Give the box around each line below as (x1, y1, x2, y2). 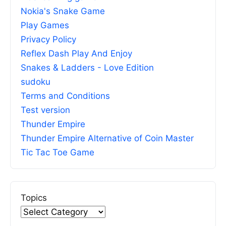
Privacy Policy (21, 34, 76, 45)
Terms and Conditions (21, 91, 110, 101)
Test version (21, 105, 70, 116)
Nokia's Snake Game (21, 6, 105, 17)
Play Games (21, 20, 69, 31)
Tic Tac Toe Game (21, 147, 94, 158)
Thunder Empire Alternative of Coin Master (21, 133, 194, 144)
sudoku (21, 77, 50, 87)
